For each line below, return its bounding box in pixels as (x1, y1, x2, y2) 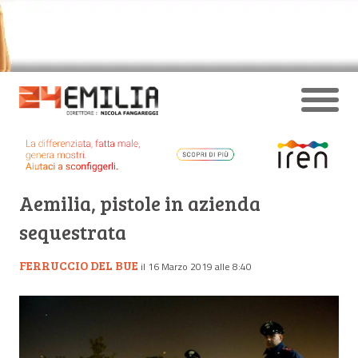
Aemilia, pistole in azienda (19, 189, 261, 217)
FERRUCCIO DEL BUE (19, 257, 138, 273)
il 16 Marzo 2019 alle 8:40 (141, 258, 252, 274)
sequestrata (19, 218, 126, 245)
